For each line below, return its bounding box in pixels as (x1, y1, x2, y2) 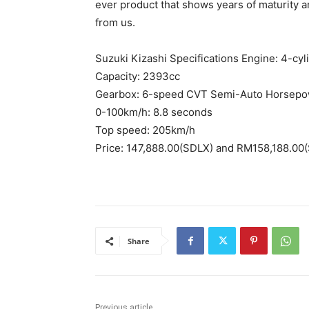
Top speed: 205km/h (95, 123, 195, 137)
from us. (95, 16, 135, 30)
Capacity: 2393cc (95, 70, 180, 83)
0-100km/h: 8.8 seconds (95, 106, 212, 119)
